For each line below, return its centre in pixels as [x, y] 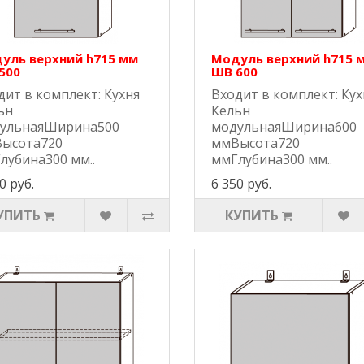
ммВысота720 [255, 143]
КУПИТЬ [251, 216]
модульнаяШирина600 [284, 127]
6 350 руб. [241, 184]
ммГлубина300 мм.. [271, 160]
